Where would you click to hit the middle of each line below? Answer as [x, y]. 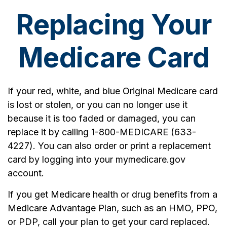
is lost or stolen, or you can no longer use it [98, 105]
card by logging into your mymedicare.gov [97, 159]
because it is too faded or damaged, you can [102, 118]
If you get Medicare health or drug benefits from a [112, 194]
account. [26, 173]
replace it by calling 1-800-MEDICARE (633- [102, 132]
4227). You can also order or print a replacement [109, 146]
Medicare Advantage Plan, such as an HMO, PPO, [112, 208]
